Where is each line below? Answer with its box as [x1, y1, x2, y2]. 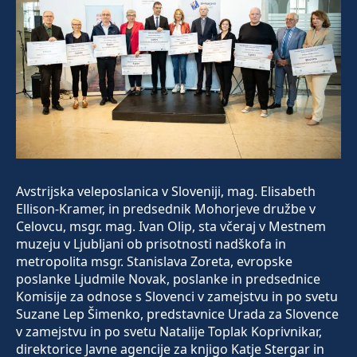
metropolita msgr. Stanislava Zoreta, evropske [16, 253, 292, 271]
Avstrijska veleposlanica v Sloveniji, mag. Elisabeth [16, 182, 316, 201]
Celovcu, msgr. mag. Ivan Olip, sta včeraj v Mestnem [16, 218, 326, 236]
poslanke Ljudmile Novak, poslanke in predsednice [16, 270, 320, 288]
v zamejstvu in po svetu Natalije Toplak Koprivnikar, [16, 323, 322, 341]
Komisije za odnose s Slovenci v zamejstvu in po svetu [16, 288, 338, 306]
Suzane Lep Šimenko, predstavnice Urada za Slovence [16, 305, 339, 324]
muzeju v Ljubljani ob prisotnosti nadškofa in [16, 235, 286, 253]
